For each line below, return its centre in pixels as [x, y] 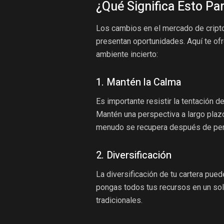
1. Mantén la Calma [138, 82]
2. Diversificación [134, 155]
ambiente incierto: [127, 54]
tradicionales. [119, 200]
